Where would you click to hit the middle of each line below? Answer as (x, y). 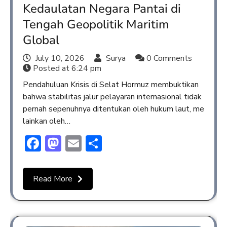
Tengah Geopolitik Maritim (96, 25)
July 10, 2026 (60, 59)
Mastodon (98, 143)
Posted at (51, 69)
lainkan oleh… (47, 121)
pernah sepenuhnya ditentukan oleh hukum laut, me (113, 109)
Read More (53, 179)
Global (41, 40)
